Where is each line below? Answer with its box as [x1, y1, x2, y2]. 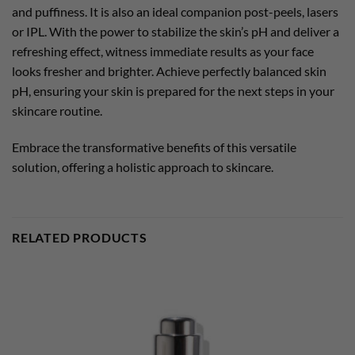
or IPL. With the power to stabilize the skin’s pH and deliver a [12, 23, 339, 39]
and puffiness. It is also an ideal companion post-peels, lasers [12, 3, 338, 19]
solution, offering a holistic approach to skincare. [12, 158, 273, 174]
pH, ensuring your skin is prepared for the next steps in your [12, 82, 334, 98]
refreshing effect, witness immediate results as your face [12, 43, 314, 59]
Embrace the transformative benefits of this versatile [12, 139, 296, 155]
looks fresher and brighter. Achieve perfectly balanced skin [12, 63, 326, 78]
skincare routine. [12, 102, 102, 118]
